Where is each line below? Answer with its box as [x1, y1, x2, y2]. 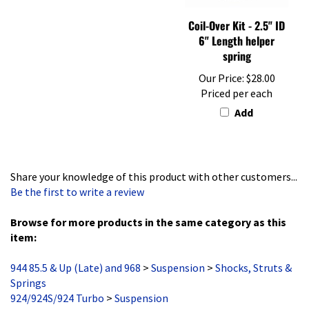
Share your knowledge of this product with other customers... [10, 155, 297, 169]
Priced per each [201, 72, 272, 86]
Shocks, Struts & [215, 246, 292, 260]
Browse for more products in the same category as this [10, 201, 286, 215]
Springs [10, 261, 46, 275]
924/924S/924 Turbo [10, 277, 104, 290]
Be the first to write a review [10, 170, 144, 184]
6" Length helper [199, 18, 275, 35]
